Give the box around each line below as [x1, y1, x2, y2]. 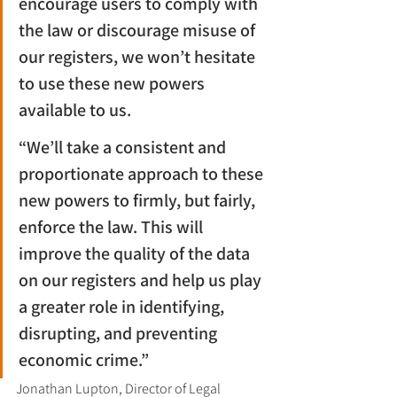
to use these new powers [19, 72, 208, 95]
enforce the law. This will [19, 215, 206, 238]
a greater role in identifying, [19, 295, 228, 318]
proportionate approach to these [19, 162, 267, 185]
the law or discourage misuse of [19, 19, 259, 42]
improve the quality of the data [19, 242, 253, 265]
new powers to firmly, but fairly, [19, 189, 259, 212]
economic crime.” [19, 348, 149, 371]
